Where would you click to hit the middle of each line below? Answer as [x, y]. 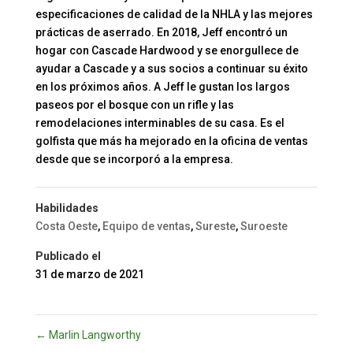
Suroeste [264, 227]
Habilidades [67, 208]
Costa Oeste [66, 227]
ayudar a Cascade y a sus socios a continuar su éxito [171, 69]
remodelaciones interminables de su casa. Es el [160, 123]
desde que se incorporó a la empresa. [134, 160]
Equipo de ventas [146, 227]
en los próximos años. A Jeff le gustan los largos [162, 87]
